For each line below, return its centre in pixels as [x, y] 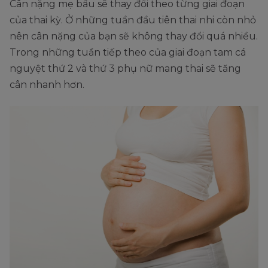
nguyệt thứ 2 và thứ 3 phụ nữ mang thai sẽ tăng [125, 69]
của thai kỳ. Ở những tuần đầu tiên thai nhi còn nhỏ [133, 20]
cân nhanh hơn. [48, 85]
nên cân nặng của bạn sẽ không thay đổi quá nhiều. [134, 36]
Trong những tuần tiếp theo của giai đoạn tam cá [128, 53]
